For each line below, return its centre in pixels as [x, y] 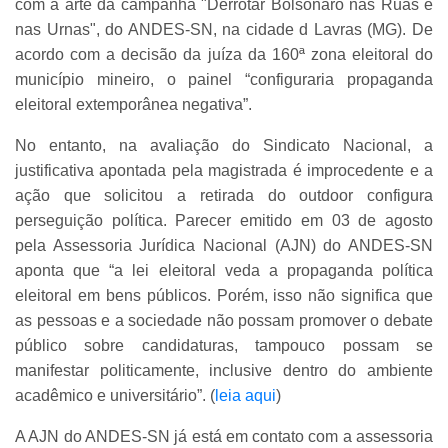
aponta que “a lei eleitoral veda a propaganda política [224, 270]
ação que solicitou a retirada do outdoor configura [224, 195]
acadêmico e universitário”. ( [115, 395]
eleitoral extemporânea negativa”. [133, 104]
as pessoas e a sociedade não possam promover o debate [224, 320]
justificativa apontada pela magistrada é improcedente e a [224, 170]
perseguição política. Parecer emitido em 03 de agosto [224, 220]
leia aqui [245, 395]
